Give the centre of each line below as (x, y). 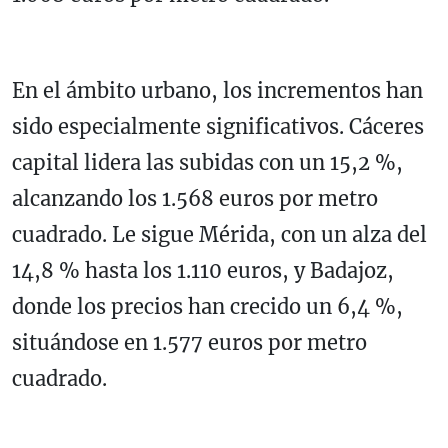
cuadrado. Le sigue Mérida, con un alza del (219, 235)
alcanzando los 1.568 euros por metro (195, 199)
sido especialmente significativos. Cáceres (218, 127)
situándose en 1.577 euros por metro (189, 343)
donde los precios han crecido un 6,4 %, (207, 307)
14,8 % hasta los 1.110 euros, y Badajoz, (203, 271)
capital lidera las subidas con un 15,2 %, (207, 163)
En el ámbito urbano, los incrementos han (217, 91)
